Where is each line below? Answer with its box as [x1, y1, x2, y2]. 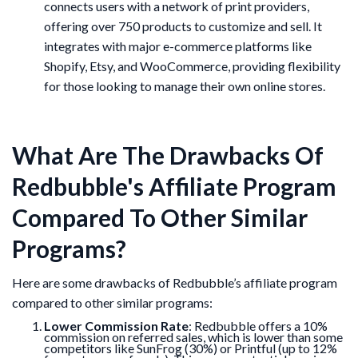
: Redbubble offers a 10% [189, 317, 328, 333]
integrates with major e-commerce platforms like [44, 38, 312, 54]
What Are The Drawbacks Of [12, 140, 324, 169]
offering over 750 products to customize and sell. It [44, 18, 322, 34]
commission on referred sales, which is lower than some [44, 328, 343, 344]
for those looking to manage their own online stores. [44, 78, 328, 93]
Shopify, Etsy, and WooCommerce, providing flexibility [44, 58, 340, 74]
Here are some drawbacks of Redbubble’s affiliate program [12, 274, 337, 290]
